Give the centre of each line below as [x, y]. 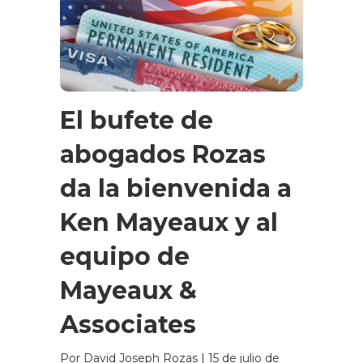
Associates [128, 324]
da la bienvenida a [176, 188]
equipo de [125, 256]
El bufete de [137, 120]
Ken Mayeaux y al [169, 222]
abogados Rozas [163, 154]
